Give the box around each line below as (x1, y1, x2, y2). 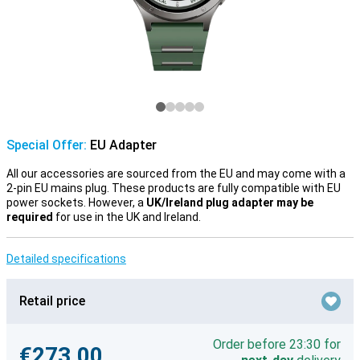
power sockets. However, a (6, 196, 146, 209)
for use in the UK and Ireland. (53, 211, 201, 223)
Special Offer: (6, 137, 87, 153)
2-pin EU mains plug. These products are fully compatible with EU (6, 182, 341, 194)
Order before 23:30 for (213, 337, 341, 352)
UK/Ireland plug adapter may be (146, 196, 313, 209)
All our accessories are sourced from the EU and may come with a (6, 167, 346, 180)
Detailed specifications (6, 252, 126, 265)
